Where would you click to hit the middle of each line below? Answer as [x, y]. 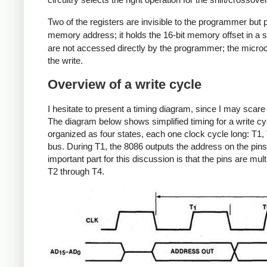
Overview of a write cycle [125, 84]
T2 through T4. [76, 172]
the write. [65, 60]
